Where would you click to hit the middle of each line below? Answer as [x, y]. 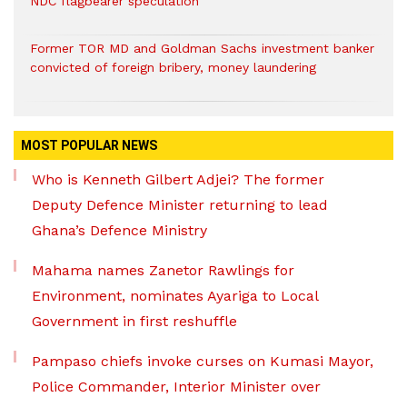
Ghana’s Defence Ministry [119, 230]
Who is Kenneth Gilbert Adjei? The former [178, 179]
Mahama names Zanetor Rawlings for [163, 270]
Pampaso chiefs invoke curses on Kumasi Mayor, [203, 361]
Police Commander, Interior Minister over [176, 386]
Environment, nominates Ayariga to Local [175, 295]
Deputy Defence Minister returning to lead [180, 204]
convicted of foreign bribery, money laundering [173, 67]
